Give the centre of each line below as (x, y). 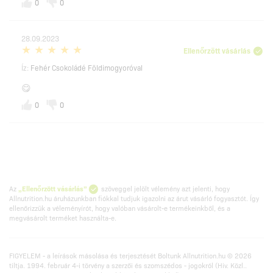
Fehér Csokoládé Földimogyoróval (87, 68)
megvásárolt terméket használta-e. (63, 218)
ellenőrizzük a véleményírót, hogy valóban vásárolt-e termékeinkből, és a (120, 208)
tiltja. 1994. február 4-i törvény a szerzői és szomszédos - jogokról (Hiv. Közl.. (128, 265)
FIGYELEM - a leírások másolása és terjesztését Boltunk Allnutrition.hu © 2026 (130, 256)
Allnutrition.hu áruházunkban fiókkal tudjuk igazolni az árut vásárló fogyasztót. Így (134, 198)
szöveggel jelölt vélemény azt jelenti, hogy (165, 189)
